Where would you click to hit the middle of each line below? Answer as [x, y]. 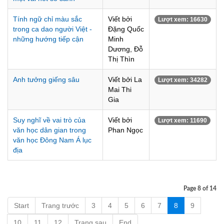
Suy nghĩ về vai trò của [49, 120]
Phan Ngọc [125, 130]
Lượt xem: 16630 [183, 19]
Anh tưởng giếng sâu [46, 79]
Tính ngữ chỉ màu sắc [47, 19]
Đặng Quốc [126, 29]
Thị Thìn [121, 59]
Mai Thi [120, 89]
